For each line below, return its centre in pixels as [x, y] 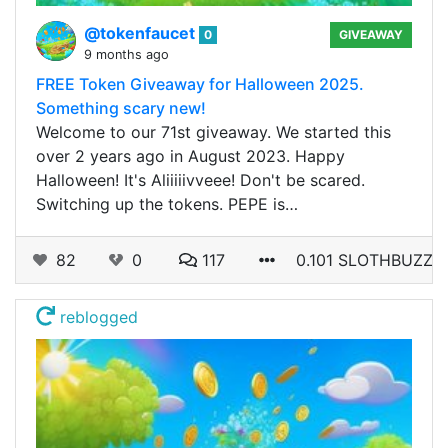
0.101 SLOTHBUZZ [364, 260]
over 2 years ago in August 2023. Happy [190, 156]
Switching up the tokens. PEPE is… [167, 204]
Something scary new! [121, 108]
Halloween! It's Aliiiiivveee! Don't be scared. [200, 180]
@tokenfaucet [141, 33]
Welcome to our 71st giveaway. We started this [213, 132]
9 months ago [126, 55]
